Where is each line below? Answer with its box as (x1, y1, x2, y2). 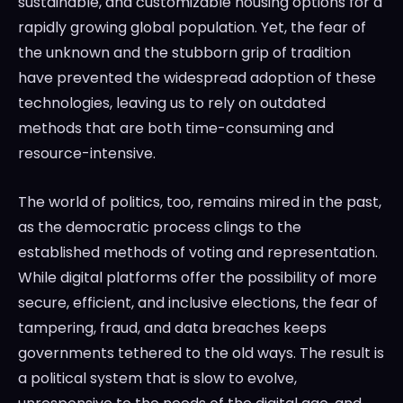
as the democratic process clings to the (18, 217, 301, 238)
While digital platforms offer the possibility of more (18, 267, 377, 289)
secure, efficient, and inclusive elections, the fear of (18, 292, 378, 314)
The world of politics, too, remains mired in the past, (18, 192, 381, 213)
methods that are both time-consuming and (18, 118, 334, 139)
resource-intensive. (18, 143, 156, 165)
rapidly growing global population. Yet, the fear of (18, 17, 366, 39)
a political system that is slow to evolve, (18, 368, 297, 390)
